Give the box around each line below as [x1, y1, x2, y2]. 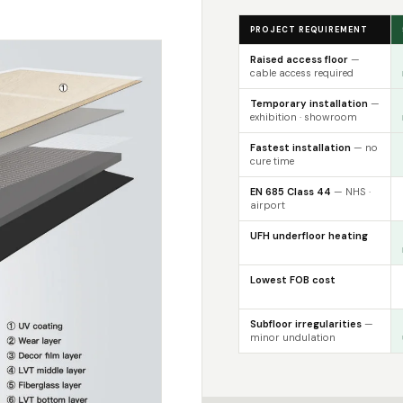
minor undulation [249, 331, 336, 344]
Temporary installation [249, 97, 368, 110]
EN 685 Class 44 [249, 185, 331, 198]
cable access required [249, 67, 354, 79]
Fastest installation [249, 141, 351, 154]
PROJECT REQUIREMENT [249, 24, 368, 35]
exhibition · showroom [249, 111, 357, 123]
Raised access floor [249, 53, 348, 66]
